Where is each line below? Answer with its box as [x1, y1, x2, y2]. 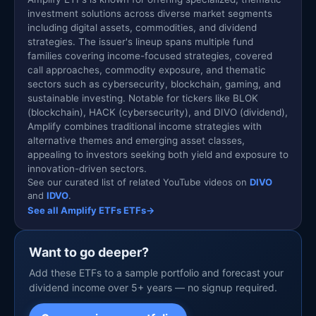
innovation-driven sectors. [28, 163, 147, 175]
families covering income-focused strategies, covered [28, 50, 272, 62]
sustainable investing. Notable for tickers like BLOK [28, 92, 258, 104]
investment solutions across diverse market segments [28, 8, 272, 20]
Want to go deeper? [29, 245, 149, 260]
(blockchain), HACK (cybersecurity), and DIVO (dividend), [28, 107, 288, 119]
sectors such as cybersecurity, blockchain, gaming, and [28, 78, 281, 90]
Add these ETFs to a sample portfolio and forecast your [29, 267, 284, 279]
